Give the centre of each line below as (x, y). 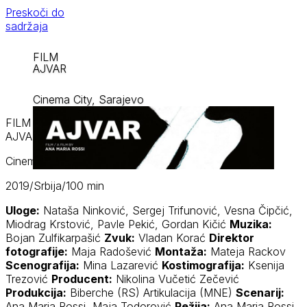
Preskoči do (35, 12)
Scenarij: (260, 292)
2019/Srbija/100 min (55, 185)
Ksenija (265, 265)
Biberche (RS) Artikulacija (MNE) (151, 292)
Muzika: (251, 224)
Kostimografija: (203, 265)
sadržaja (27, 26)
